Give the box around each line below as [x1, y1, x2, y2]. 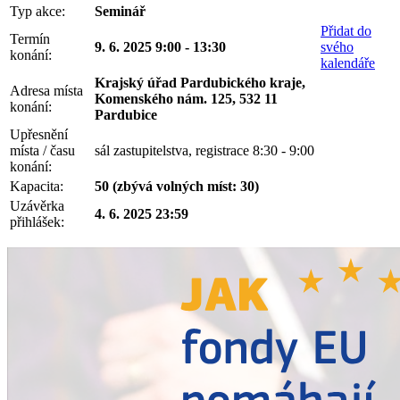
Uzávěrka [10, 197, 64, 213]
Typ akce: [10, 3, 65, 19]
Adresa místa [10, 82, 83, 98]
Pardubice [95, 106, 157, 122]
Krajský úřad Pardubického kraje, [95, 74, 305, 90]
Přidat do [321, 22, 371, 38]
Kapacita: [10, 178, 63, 194]
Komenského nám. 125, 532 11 [95, 90, 278, 106]
